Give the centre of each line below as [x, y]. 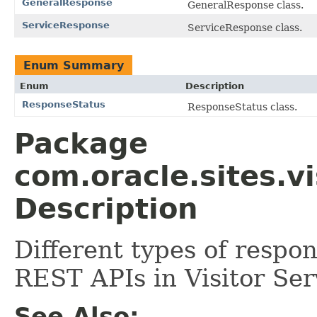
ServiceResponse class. [245, 27]
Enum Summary [74, 65]
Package [81, 143]
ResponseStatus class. [242, 106]
